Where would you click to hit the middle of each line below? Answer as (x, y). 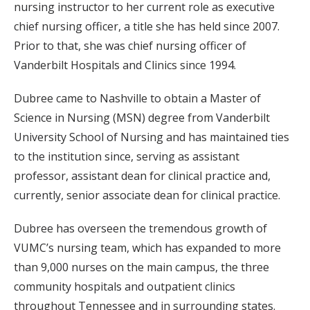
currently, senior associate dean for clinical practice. (147, 195)
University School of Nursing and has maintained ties (152, 137)
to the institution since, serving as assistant (127, 156)
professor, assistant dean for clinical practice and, (142, 176)
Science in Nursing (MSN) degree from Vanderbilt (142, 118)
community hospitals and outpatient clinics (125, 286)
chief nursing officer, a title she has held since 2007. (147, 26)
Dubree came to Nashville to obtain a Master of (137, 98)
